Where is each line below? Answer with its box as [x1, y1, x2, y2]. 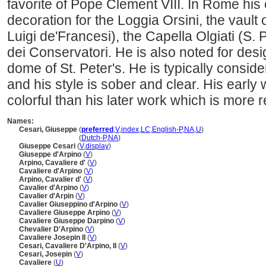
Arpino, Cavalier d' [19, 175, 83, 183]
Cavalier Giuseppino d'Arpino [19, 200, 119, 208]
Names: [7, 117, 34, 125]
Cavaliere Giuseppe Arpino [19, 208, 112, 217]
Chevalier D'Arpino [19, 225, 85, 233]
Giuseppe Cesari [19, 142, 77, 150]
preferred [81, 125, 113, 134]
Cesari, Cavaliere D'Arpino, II [19, 242, 118, 250]
